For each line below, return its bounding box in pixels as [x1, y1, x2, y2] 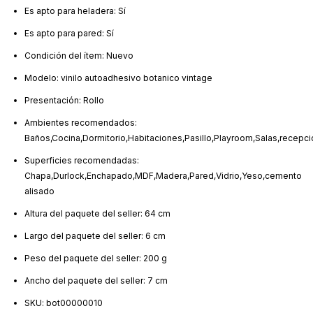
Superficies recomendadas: [24, 155, 139, 166]
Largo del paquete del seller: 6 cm [24, 231, 166, 242]
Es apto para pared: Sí [24, 28, 114, 39]
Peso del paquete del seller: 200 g [24, 253, 167, 264]
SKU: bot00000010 [24, 298, 103, 309]
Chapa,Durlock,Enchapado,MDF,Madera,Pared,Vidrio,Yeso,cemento [24, 170, 302, 182]
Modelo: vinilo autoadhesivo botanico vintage [24, 73, 212, 84]
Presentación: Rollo [24, 95, 104, 106]
